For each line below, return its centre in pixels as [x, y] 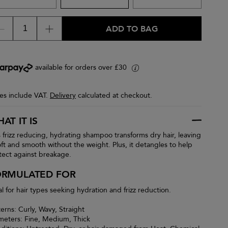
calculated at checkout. [114, 95]
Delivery [63, 95]
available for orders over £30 [82, 67]
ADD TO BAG [132, 29]
